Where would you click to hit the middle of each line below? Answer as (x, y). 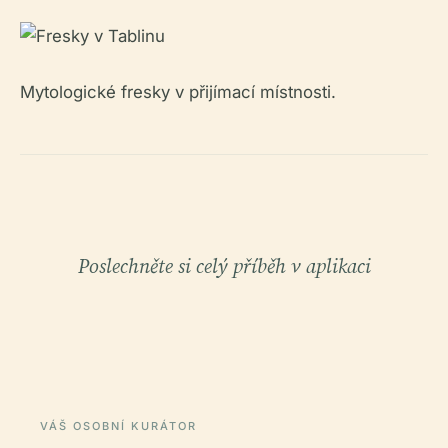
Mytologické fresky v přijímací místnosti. (178, 91)
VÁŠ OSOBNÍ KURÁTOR (118, 425)
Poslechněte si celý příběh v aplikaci (224, 265)
